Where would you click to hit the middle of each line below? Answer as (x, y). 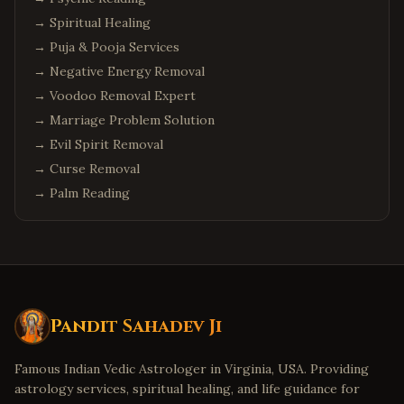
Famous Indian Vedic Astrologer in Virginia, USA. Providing (192, 369)
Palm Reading (90, 193)
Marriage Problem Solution (132, 120)
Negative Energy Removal (127, 71)
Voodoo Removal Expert (123, 96)
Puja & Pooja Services (115, 47)
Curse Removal (95, 169)
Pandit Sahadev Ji (136, 326)
